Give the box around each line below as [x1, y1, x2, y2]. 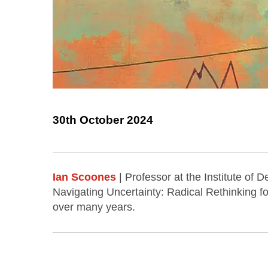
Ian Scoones [53, 170, 116, 183]
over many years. [53, 200, 135, 213]
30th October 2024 [53, 114, 153, 127]
